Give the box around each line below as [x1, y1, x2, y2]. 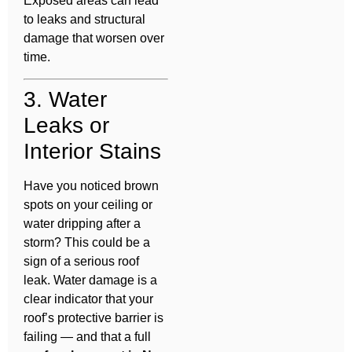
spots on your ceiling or [24, 197, 152, 211]
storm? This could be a [24, 235, 150, 249]
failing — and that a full [24, 329, 151, 343]
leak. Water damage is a [24, 273, 157, 287]
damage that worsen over [24, 31, 164, 46]
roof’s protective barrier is [24, 310, 163, 324]
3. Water [24, 86, 107, 112]
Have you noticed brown [24, 178, 159, 192]
